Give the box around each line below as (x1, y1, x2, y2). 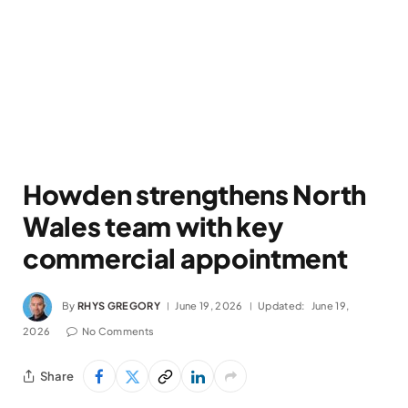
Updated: (257, 299, 305, 311)
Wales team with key (23, 209, 283, 242)
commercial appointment (23, 241, 348, 274)
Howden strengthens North (23, 178, 367, 210)
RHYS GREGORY (77, 299, 160, 311)
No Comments (81, 325, 155, 337)
